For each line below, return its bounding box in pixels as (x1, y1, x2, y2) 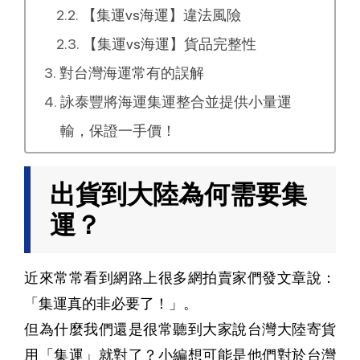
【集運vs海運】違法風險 (81, 6, 241, 24)
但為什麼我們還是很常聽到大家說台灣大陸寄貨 (24, 321, 336, 338)
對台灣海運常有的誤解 (59, 64, 204, 82)
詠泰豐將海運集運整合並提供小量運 (59, 93, 292, 111)
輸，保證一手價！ (59, 122, 176, 140)
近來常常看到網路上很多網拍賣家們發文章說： (24, 269, 336, 287)
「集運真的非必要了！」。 (24, 295, 198, 313)
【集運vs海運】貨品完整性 (82, 35, 256, 53)
